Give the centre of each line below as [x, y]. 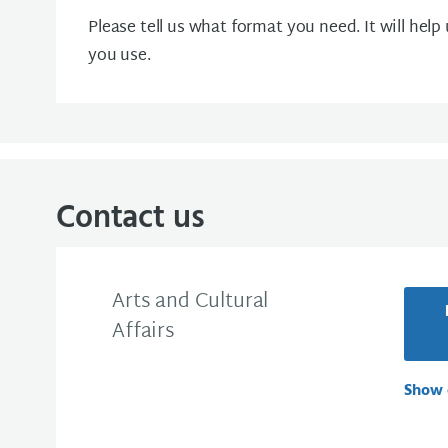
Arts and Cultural [190, 302]
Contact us [130, 218]
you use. [119, 56]
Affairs [143, 332]
